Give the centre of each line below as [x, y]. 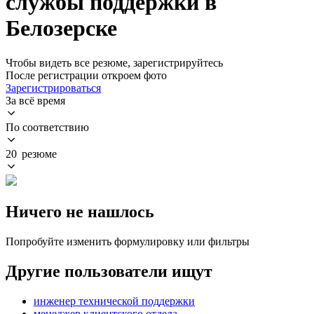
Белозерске [61, 28]
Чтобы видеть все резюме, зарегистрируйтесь [114, 62]
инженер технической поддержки [114, 301]
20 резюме [31, 153]
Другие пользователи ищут [109, 271]
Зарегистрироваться [53, 88]
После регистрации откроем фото [86, 75]
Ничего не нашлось [80, 211]
